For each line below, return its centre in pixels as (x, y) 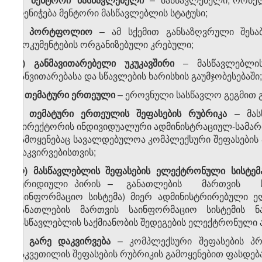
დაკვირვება (85, 241)
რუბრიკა (204, 113)
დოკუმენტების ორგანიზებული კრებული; (104, 44)
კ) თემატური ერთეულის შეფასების (98, 113)
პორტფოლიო (61, 32)
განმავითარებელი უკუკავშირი (104, 63)
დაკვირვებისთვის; (55, 152)
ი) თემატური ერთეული (65, 95)
